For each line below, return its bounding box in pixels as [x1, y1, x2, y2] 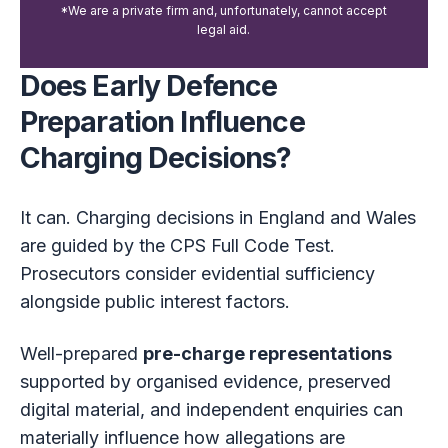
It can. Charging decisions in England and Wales [19, 207, 416, 229]
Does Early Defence [19, 67, 278, 103]
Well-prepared [19, 343, 143, 365]
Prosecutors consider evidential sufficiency [19, 263, 375, 285]
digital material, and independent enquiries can [19, 399, 403, 421]
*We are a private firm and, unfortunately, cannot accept [60, 3, 388, 19]
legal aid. [197, 22, 251, 38]
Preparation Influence [19, 103, 305, 139]
